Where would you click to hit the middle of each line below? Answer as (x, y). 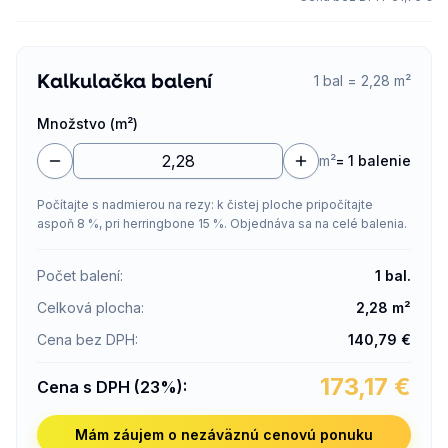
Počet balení (78, 275)
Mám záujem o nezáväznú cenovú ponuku (224, 434)
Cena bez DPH (86, 339)
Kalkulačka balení (124, 80)
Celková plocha (89, 307)
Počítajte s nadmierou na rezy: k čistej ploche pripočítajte (205, 204)
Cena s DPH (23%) (110, 387)
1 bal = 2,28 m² (362, 80)
